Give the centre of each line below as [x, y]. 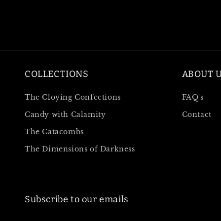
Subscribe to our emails [77, 199]
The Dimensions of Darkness [80, 149]
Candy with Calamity [65, 114]
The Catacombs [54, 132]
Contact [197, 114]
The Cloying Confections [73, 97]
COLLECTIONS [57, 74]
